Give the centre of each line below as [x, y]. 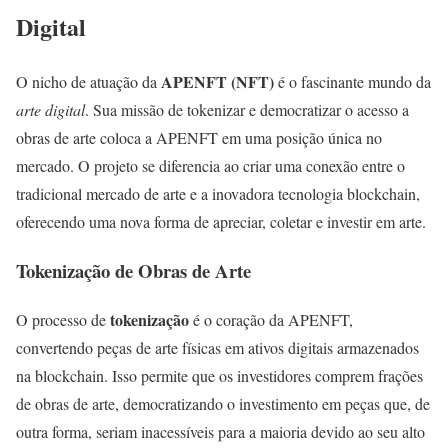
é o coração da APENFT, [271, 319]
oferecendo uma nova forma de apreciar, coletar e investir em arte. [221, 222]
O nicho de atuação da [88, 82]
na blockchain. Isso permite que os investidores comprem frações [219, 375]
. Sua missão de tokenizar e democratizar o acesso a [247, 110]
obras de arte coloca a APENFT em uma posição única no [199, 138]
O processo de [63, 319]
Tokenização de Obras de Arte [133, 271]
